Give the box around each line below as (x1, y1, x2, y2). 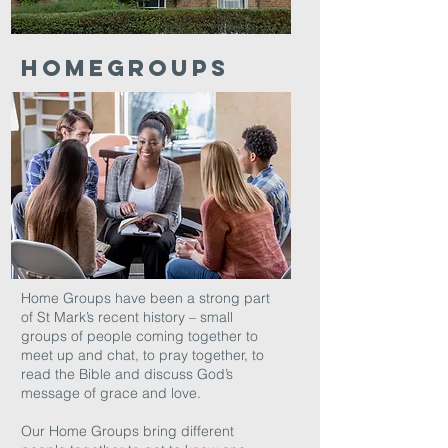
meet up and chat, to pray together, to (21, 346, 264, 364)
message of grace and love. (21, 384, 201, 402)
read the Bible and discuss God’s (21, 365, 233, 383)
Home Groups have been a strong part (21, 289, 270, 307)
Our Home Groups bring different (21, 422, 234, 440)
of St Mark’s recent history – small (21, 308, 233, 326)
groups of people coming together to (21, 327, 258, 345)
